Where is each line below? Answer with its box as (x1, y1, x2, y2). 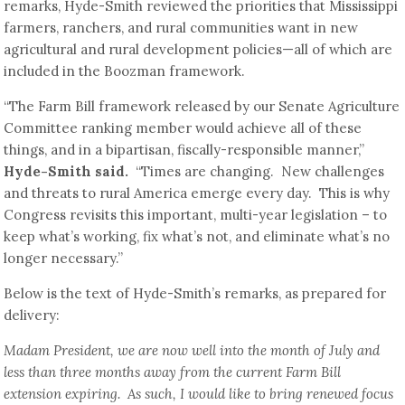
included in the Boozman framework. (4, 61, 246, 80)
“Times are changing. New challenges (128, 162, 385, 180)
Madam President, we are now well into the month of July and (4, 341, 381, 359)
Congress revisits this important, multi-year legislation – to (4, 205, 388, 223)
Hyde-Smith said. (4, 162, 129, 180)
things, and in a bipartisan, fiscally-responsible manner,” (4, 140, 365, 158)
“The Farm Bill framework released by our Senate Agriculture (4, 97, 400, 115)
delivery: (4, 306, 61, 324)
